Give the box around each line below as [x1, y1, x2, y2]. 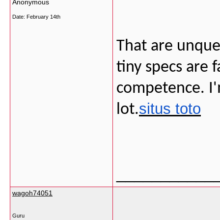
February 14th [27, 14, 60, 20]
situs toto [139, 100, 201, 117]
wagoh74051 [12, 189, 53, 197]
